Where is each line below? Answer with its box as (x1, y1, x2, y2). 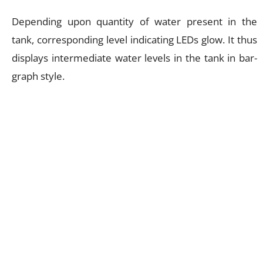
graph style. (12, 69, 65, 83)
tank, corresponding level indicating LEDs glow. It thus (12, 32, 257, 46)
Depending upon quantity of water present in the (12, 14, 257, 28)
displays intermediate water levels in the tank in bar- (12, 50, 257, 65)
